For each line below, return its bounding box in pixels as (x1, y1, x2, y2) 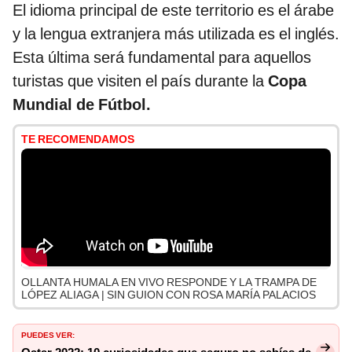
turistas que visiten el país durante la (13, 71, 268, 91)
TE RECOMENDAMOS (21, 133, 134, 146)
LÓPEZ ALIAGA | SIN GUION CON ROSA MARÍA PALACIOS (21, 288, 316, 302)
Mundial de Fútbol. (13, 95, 151, 115)
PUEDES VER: (21, 328, 75, 341)
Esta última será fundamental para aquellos (13, 48, 311, 68)
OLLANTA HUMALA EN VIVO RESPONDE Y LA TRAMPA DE (21, 276, 317, 289)
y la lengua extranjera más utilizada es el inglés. (13, 24, 339, 44)
